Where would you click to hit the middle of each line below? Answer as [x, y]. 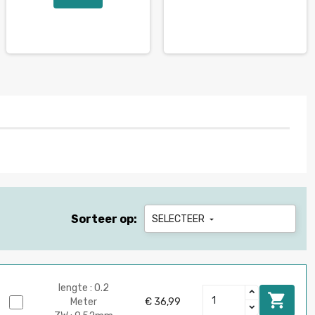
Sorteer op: [104, 219]
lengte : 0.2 [84, 288]
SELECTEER [179, 219]
